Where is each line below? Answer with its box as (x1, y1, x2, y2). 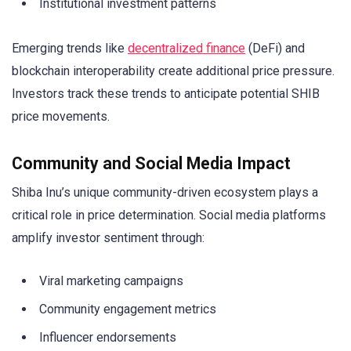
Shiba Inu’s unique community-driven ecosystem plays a (12, 184, 318, 200)
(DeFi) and (245, 40, 305, 56)
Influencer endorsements (39, 329, 176, 345)
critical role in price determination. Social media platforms (12, 207, 326, 223)
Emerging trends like (12, 40, 128, 56)
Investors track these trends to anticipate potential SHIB (12, 85, 320, 101)
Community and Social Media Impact (12, 153, 291, 173)
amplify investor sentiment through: (12, 230, 204, 245)
